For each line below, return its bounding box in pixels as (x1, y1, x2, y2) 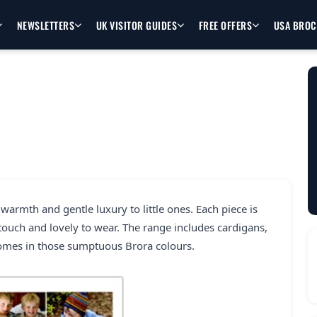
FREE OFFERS (198, 17, 253, 33)
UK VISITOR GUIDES (96, 17, 178, 33)
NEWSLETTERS (16, 17, 75, 33)
